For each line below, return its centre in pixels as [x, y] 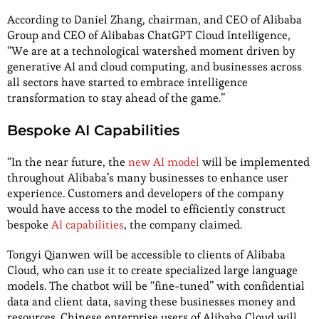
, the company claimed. [183, 224]
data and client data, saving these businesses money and [151, 301]
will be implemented [256, 162]
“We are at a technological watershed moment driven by [151, 51]
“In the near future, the [68, 162]
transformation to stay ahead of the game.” [116, 98]
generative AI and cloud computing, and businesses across [155, 66]
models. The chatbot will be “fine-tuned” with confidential [156, 286]
